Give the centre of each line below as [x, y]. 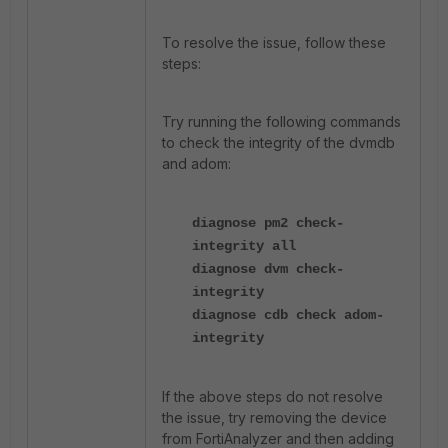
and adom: [196, 163]
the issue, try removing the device [274, 417]
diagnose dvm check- [268, 269]
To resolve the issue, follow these [274, 42]
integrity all [244, 246]
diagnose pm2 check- [268, 223]
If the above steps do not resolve [272, 396]
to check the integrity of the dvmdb [278, 142]
